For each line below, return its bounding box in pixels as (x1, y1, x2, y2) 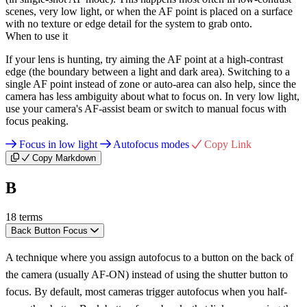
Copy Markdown (32, 152, 97, 163)
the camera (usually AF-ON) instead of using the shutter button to (5, 268, 288, 280)
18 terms (5, 210, 42, 223)
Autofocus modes (111, 138, 192, 150)
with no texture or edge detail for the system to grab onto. (5, 17, 252, 29)
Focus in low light (16, 138, 100, 150)
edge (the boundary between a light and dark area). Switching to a (5, 65, 290, 77)
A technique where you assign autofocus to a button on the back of (5, 251, 293, 263)
